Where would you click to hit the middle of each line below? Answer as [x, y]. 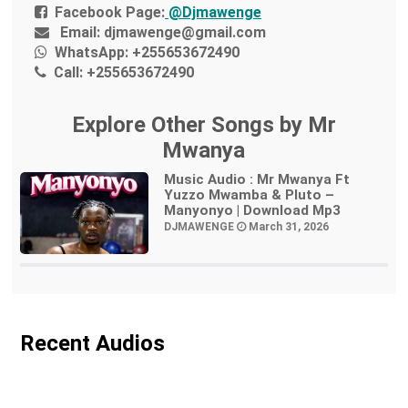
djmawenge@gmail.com [184, 32]
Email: [81, 32]
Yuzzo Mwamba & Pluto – [249, 195]
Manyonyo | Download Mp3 [252, 211]
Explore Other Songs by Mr [204, 124]
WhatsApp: [92, 52]
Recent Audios [92, 343]
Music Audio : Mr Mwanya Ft [256, 180]
